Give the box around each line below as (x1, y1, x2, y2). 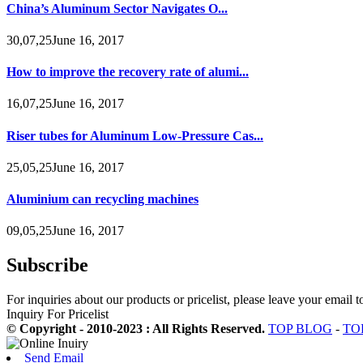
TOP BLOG (268, 322, 332, 336)
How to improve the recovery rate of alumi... (6, 65, 249, 79)
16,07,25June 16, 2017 (6, 96, 124, 111)
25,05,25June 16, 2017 (6, 160, 124, 174)
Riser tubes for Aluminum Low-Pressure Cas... (6, 128, 263, 143)
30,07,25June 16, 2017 (6, 32, 124, 47)
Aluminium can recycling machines (6, 192, 199, 207)
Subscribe (6, 254, 88, 276)
